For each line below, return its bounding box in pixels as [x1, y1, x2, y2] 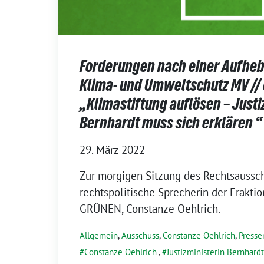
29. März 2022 [80, 142, 145, 157]
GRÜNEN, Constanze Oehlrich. [80, 201, 220, 216]
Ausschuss [121, 229, 159, 241]
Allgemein [80, 229, 118, 241]
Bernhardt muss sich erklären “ [80, 113, 262, 132]
